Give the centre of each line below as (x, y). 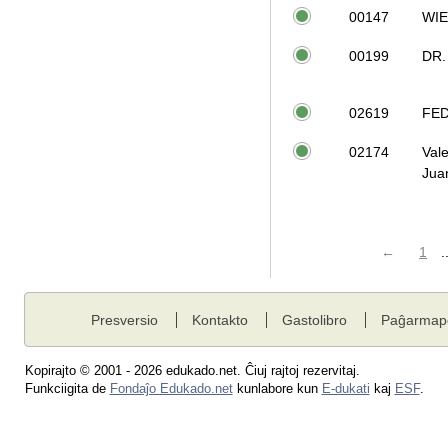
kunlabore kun (277, 388)
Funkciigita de (67, 388)
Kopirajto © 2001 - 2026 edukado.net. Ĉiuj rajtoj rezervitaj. (192, 370)
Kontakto (219, 319)
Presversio (124, 319)
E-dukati (345, 388)
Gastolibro (314, 319)
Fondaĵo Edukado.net (171, 388)
